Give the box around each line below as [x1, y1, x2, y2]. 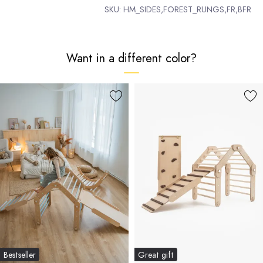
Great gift [138, 248, 174, 261]
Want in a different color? [66, 49, 197, 67]
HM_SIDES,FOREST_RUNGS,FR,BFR [123, 4, 251, 16]
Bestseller [4, 248, 36, 261]
